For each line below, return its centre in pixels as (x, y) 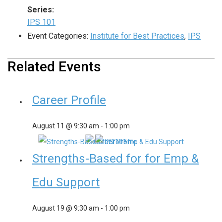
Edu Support (66, 183)
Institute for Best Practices (137, 36)
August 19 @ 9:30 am (66, 208)
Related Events (54, 67)
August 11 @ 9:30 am (66, 126)
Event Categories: (58, 36)
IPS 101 (41, 22)
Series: (41, 10)
